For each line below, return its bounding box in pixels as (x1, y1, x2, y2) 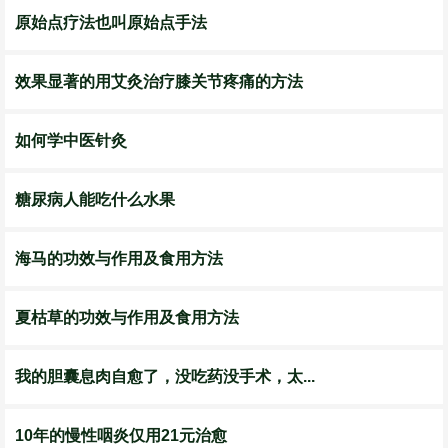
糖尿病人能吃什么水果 (15, 191, 175, 208)
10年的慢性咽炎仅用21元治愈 (15, 427, 227, 444)
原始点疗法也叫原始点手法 (15, 14, 207, 31)
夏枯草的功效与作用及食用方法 (15, 309, 239, 326)
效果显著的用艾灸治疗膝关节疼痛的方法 (15, 73, 303, 90)
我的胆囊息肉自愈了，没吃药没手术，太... (15, 368, 315, 385)
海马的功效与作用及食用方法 (15, 250, 223, 267)
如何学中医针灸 (15, 132, 127, 149)
